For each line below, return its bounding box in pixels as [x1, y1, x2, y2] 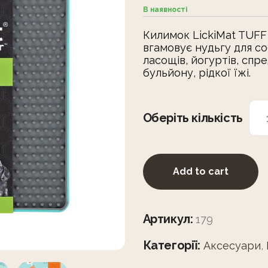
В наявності [142, 5, 187, 14]
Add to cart [172, 165, 229, 177]
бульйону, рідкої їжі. [142, 66, 251, 79]
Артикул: [142, 211, 196, 226]
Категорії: [142, 237, 200, 252]
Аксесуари [203, 239, 261, 252]
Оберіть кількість [142, 110, 243, 125]
